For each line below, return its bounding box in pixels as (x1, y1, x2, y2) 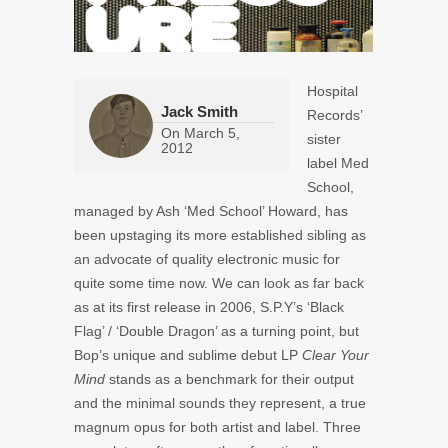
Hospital (307, 82, 358, 99)
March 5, (184, 124, 240, 141)
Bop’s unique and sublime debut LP (74, 346, 302, 363)
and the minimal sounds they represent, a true (74, 394, 366, 411)
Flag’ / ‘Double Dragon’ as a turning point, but (74, 322, 359, 339)
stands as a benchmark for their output (109, 370, 354, 387)
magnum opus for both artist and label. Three (74, 418, 361, 435)
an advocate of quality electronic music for (74, 250, 340, 267)
